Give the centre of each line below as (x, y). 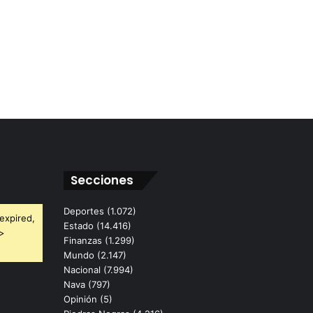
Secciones (102, 181)
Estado (79, 226)
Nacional (82, 270)
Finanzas (83, 241)
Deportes (84, 211)
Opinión (80, 299)
